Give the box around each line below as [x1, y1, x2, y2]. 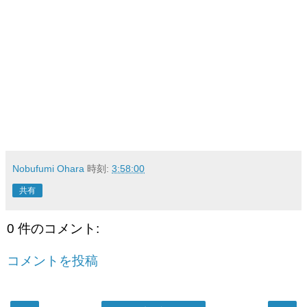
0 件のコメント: [7, 221, 99, 236]
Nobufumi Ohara [12, 162, 87, 174]
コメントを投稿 [7, 254, 98, 269]
